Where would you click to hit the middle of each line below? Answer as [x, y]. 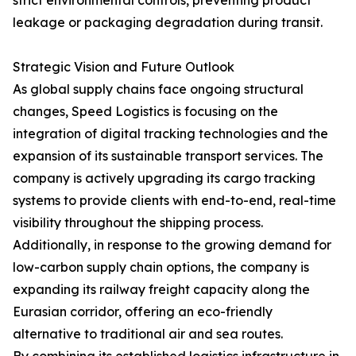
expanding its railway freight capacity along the [161, 290]
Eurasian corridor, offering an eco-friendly [143, 312]
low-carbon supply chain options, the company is [161, 267]
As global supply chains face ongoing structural [158, 89]
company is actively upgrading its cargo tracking [164, 178]
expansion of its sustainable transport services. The [168, 156]
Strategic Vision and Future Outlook [124, 67]
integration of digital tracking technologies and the [170, 134]
